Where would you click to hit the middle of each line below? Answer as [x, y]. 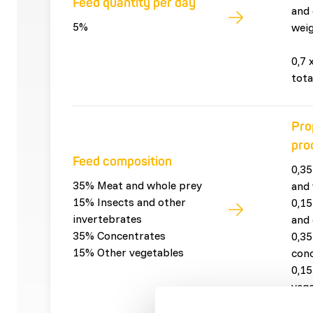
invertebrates [107, 218]
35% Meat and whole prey [137, 185]
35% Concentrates [119, 235]
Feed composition [122, 161]
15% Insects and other [129, 202]
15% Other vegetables [128, 252]
